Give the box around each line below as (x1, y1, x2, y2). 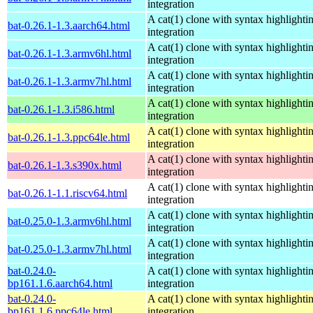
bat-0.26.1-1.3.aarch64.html (8, 19, 130, 31)
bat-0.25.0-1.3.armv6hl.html (8, 214, 131, 227)
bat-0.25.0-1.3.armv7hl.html (8, 242, 131, 255)
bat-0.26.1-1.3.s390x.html (8, 159, 122, 171)
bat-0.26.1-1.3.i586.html (8, 103, 115, 115)
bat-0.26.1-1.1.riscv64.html (8, 187, 127, 199)
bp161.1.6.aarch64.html (8, 277, 112, 289)
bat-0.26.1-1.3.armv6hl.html (8, 47, 131, 59)
